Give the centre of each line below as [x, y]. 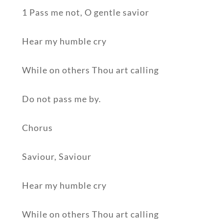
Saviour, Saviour [56, 157]
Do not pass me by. [61, 99]
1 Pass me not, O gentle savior [85, 12]
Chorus [37, 128]
